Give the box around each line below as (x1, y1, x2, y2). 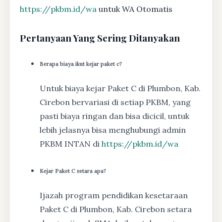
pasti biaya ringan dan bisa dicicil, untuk (40, 111, 189, 121)
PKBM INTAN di (40, 139, 102, 149)
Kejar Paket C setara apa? (40, 167, 106, 174)
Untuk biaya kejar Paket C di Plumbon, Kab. (40, 83, 201, 94)
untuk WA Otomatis (97, 4, 172, 14)
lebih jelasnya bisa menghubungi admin (40, 125, 186, 135)
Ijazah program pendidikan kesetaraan (40, 190, 188, 200)
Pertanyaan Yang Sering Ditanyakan (20, 32, 180, 45)
